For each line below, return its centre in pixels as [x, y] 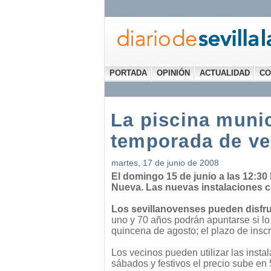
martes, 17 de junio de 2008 [165, 163]
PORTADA [128, 73]
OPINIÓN [173, 73]
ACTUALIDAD [225, 73]
